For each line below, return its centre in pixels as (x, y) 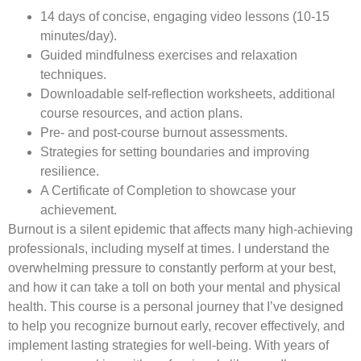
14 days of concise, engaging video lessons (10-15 (185, 16)
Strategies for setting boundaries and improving (175, 151)
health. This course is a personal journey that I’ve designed (176, 306)
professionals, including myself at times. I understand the (169, 248)
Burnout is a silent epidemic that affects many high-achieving (180, 229)
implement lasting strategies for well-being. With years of (168, 345)
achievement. (79, 210)
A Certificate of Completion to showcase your (168, 190)
